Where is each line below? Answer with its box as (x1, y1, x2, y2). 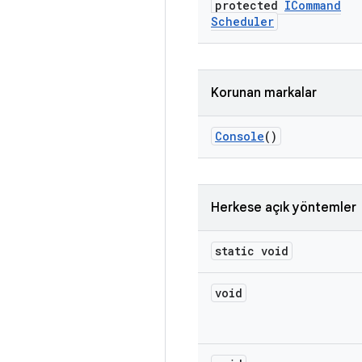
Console (215, 128, 264, 144)
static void (215, 243, 288, 259)
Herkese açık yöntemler (211, 200, 356, 216)
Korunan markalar (211, 85, 317, 101)
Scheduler (211, 14, 274, 29)
